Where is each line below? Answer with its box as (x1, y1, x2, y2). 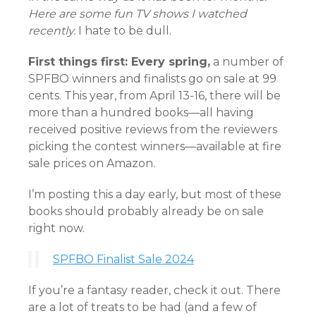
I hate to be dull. (75, 24, 171, 37)
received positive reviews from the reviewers (28, 123, 277, 136)
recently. (28, 24, 75, 37)
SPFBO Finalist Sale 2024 (53, 253, 194, 266)
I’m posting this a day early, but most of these (28, 188, 281, 201)
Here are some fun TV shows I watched (28, 7, 247, 20)
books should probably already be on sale (28, 205, 264, 218)
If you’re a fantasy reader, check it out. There (28, 284, 281, 297)
